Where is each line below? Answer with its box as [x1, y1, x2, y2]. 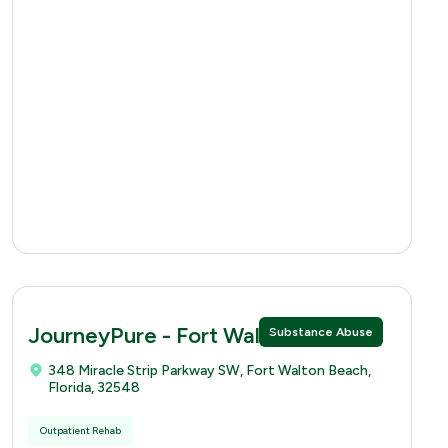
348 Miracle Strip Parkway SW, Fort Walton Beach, [48, 361, 371, 379]
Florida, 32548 [48, 378, 140, 396]
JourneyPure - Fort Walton [28, 321, 294, 349]
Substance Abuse [269, 324, 373, 339]
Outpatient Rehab [40, 423, 121, 437]
